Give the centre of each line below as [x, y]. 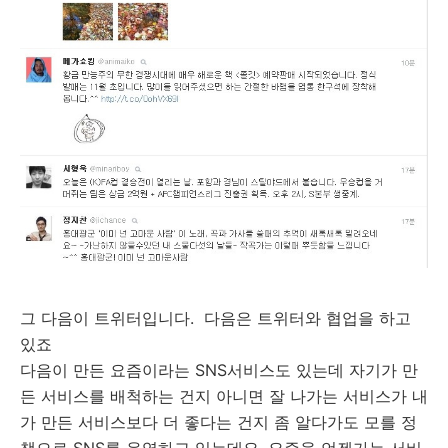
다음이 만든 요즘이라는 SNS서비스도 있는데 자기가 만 [219, 370]
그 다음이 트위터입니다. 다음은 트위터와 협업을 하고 [215, 318]
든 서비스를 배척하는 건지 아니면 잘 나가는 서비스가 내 [224, 396]
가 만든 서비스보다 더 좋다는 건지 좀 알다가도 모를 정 [218, 422]
